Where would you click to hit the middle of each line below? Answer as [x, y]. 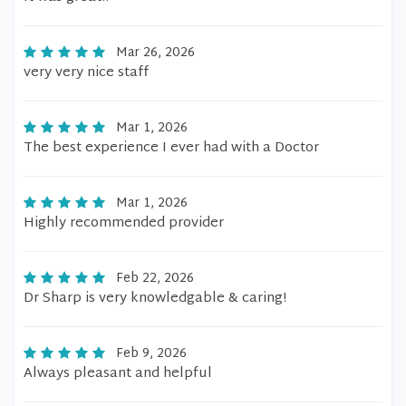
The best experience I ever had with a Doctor [171, 148]
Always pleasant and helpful [118, 374]
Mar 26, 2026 [155, 53]
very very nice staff [86, 73]
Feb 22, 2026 [155, 279]
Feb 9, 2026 [151, 354]
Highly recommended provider [124, 223]
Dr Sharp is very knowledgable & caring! [155, 299]
